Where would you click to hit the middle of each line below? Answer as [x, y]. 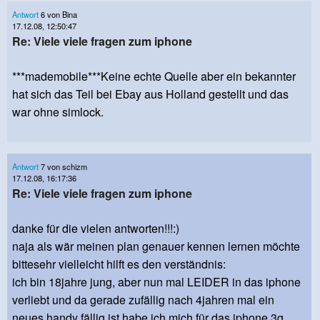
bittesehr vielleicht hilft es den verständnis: [119, 264]
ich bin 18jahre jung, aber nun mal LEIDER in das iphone [156, 282]
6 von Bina [58, 14]
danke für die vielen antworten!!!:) [96, 229]
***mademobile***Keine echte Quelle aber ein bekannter [154, 76]
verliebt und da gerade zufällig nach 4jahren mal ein [143, 300]
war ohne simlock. [58, 112]
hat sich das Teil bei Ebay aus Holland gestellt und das [150, 94]
